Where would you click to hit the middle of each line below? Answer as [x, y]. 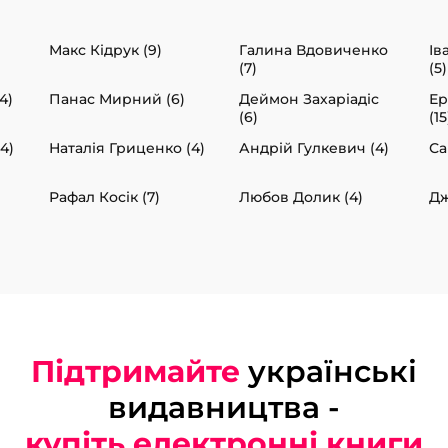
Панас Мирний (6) [117, 99]
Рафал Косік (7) [104, 197]
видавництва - [224, 408]
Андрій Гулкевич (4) [314, 148]
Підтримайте [135, 372]
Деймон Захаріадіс [309, 99]
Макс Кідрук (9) [105, 50]
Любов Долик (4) [301, 197]
